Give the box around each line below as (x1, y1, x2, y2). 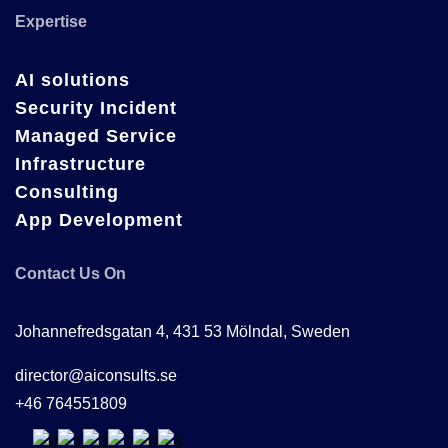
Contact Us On (15, 265, 126, 282)
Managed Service (15, 126, 177, 146)
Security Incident (15, 98, 177, 118)
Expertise (15, 13, 87, 30)
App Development (15, 210, 183, 230)
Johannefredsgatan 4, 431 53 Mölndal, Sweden (15, 323, 350, 340)
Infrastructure (15, 154, 146, 174)
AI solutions (15, 70, 130, 90)
